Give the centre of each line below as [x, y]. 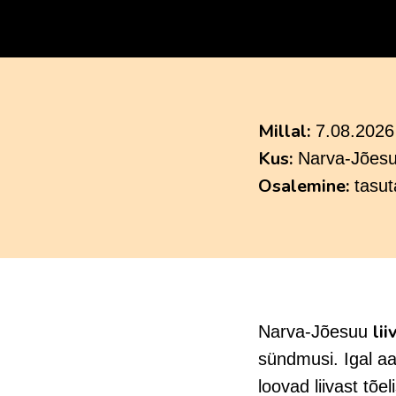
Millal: [284, 131]
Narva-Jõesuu [316, 331]
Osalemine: [304, 186]
